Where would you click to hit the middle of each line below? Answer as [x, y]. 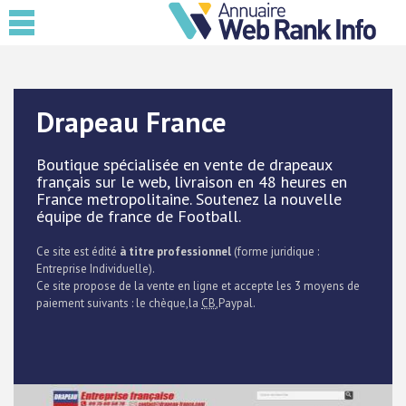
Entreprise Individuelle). [96, 269]
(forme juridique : [275, 251]
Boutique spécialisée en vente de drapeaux [184, 164]
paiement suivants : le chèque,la [119, 303]
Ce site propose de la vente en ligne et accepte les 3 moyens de [198, 286]
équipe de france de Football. [139, 216]
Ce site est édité [78, 251]
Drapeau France [131, 122]
